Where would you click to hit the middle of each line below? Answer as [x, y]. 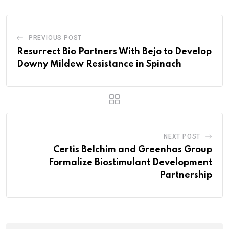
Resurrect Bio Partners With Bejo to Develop [114, 51]
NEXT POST [182, 136]
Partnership [186, 175]
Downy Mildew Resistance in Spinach [99, 64]
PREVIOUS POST [55, 38]
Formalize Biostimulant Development [130, 162]
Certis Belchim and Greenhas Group [133, 150]
